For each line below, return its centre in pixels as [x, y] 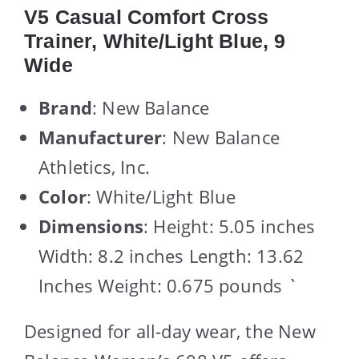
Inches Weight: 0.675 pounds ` [168, 285]
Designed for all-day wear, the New [170, 331]
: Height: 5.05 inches [230, 226]
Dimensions [91, 226]
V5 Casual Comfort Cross [147, 16]
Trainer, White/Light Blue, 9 [155, 40]
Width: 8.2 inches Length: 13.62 [171, 255]
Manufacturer [101, 137]
